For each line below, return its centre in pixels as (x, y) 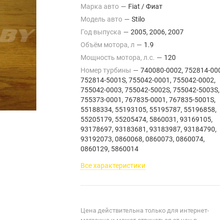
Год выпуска (102, 32)
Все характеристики (113, 165)
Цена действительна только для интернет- (145, 210)
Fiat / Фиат (145, 6)
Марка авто (100, 6)
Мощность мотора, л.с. (118, 57)
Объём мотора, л (108, 45)
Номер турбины (107, 70)
